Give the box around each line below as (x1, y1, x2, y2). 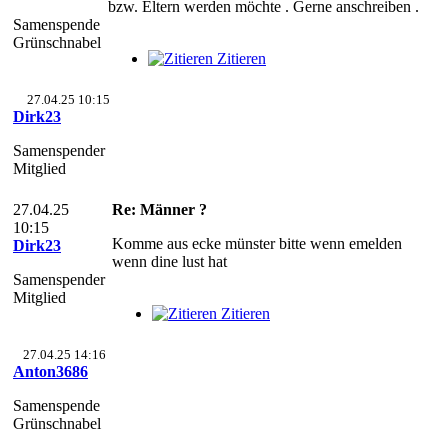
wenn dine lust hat (112, 253, 227, 270)
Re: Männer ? (112, 201, 207, 218)
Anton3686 (13, 363, 88, 380)
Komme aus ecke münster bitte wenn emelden (112, 235, 402, 252)
